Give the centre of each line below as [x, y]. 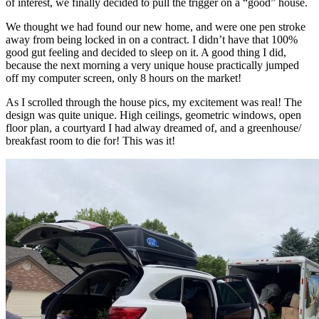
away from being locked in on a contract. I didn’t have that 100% [152, 39]
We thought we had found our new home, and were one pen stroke [156, 26]
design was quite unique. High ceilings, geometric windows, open [153, 115]
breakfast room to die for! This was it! [90, 140]
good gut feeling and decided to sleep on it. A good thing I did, [146, 52]
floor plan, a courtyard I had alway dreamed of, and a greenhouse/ [153, 127]
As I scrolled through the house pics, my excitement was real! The [154, 102]
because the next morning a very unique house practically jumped [152, 65]
